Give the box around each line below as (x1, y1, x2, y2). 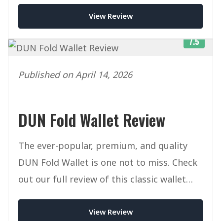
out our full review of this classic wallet (18, 173, 186, 185)
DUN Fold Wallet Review (18, 108, 165, 131)
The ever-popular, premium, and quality (18, 139, 187, 151)
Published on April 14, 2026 (18, 68, 132, 80)
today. (18, 189, 44, 202)
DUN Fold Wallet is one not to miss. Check (18, 156, 197, 168)
